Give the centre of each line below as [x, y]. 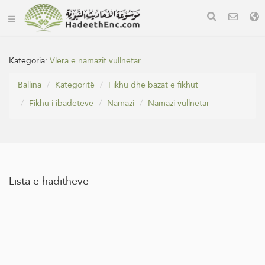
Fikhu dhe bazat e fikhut [153, 85]
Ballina [30, 85]
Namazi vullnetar [179, 103]
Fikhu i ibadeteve [61, 103]
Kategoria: [29, 60]
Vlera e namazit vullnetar [95, 60]
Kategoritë [75, 85]
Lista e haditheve [49, 181]
